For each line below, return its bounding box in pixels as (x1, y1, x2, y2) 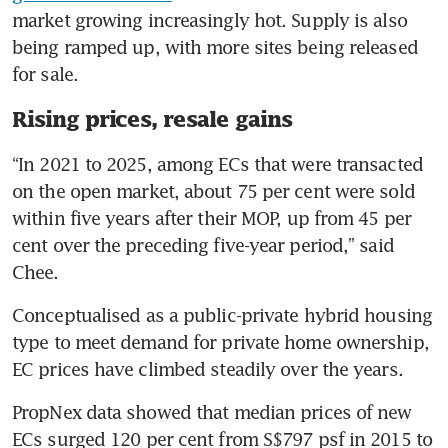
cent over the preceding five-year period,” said (12, 233, 394, 256)
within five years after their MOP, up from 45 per (12, 206, 411, 229)
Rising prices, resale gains (12, 106, 292, 131)
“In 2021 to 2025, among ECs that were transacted (12, 152, 423, 175)
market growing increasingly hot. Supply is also (12, 8, 407, 31)
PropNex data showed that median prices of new (12, 400, 412, 423)
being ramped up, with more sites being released (12, 35, 418, 58)
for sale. (12, 62, 78, 85)
